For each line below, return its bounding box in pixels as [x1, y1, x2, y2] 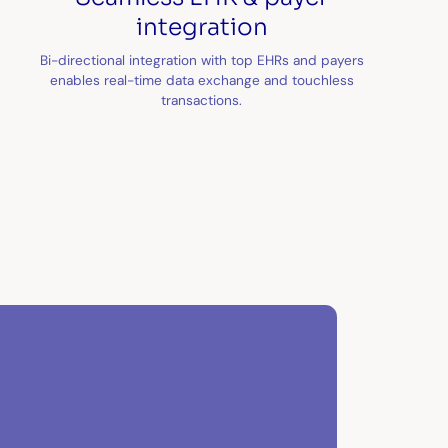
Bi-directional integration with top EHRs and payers [39, 50, 364, 69]
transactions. [161, 90, 243, 109]
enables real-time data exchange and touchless [49, 70, 354, 89]
